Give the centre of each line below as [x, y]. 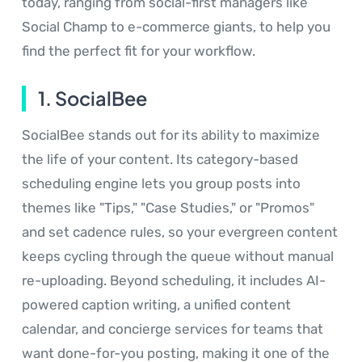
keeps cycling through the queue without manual [178, 257]
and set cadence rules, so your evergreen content [180, 232]
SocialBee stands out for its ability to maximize [171, 135]
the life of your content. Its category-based [160, 160]
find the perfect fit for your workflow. [139, 51]
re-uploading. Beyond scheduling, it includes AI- [174, 281]
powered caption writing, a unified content [156, 305]
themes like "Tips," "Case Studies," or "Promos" [168, 208]
